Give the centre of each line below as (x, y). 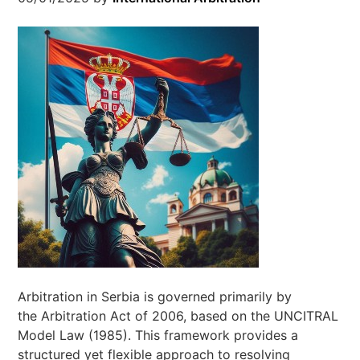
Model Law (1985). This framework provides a (158, 335)
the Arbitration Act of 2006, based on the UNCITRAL (178, 316)
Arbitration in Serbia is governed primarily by (155, 297)
